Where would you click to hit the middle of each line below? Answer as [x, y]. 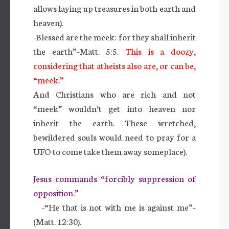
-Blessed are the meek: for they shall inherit [114, 36]
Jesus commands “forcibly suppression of [114, 178]
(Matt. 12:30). [57, 221]
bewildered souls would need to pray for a [114, 136]
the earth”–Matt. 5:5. [79, 51]
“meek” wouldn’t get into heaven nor [114, 108]
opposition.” [56, 192]
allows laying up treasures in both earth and [114, 8]
